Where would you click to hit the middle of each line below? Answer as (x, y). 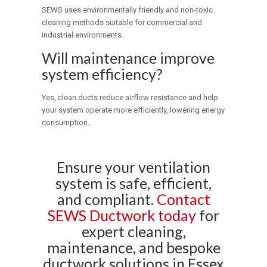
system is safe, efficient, (133, 183)
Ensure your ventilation (133, 167)
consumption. (66, 123)
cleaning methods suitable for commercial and (122, 23)
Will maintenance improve (128, 58)
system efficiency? (103, 74)
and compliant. (107, 199)
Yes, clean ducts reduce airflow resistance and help (130, 98)
